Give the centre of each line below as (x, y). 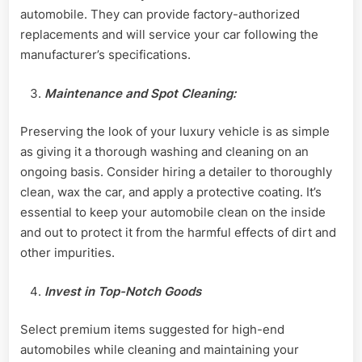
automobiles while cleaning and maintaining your (160, 350)
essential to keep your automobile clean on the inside (173, 213)
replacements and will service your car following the (169, 35)
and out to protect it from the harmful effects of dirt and (178, 233)
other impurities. (67, 253)
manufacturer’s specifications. (105, 55)
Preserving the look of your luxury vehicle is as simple (175, 132)
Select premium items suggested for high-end (152, 330)
